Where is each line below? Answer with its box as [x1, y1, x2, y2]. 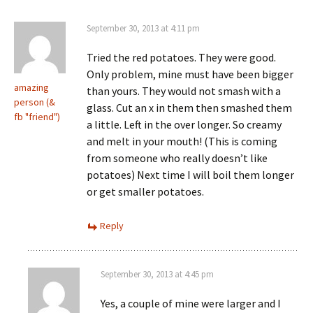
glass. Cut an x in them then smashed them [87, 100, 292, 115]
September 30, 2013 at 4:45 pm [101, 268, 214, 280]
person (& [14, 95, 55, 108]
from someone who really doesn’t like [87, 150, 268, 165]
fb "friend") [14, 110, 60, 123]
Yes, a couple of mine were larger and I [101, 296, 281, 310]
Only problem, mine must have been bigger [87, 66, 293, 81]
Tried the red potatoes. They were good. [87, 50, 276, 64]
